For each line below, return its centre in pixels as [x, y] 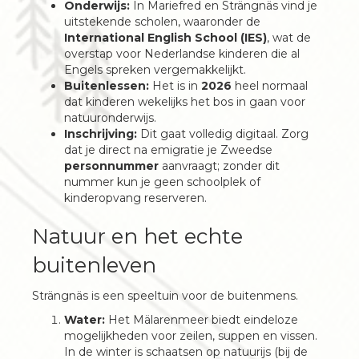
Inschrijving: [101, 134]
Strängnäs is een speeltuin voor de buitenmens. [165, 296]
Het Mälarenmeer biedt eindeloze [202, 320]
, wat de [289, 38]
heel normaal [270, 86]
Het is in [175, 86]
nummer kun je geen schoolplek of [162, 182]
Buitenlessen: [107, 86]
